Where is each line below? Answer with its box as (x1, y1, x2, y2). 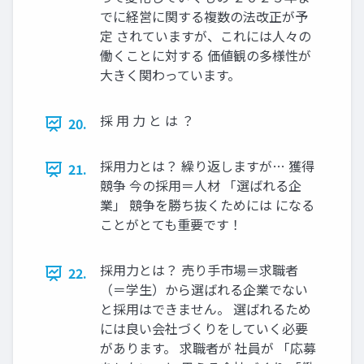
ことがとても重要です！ (100, 214, 242, 235)
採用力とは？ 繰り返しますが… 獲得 (100, 156, 314, 176)
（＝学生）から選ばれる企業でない (100, 279, 308, 300)
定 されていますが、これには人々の (100, 26, 311, 46)
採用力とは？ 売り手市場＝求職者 (100, 260, 298, 280)
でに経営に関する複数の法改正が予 (100, 6, 308, 27)
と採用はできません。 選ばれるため (100, 299, 311, 319)
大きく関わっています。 (100, 65, 240, 85)
